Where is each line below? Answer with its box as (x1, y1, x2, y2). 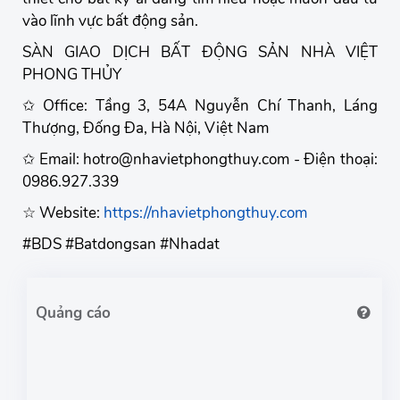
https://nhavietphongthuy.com (104, 203, 307, 223)
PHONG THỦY (22, 64, 121, 85)
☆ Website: (22, 203, 104, 223)
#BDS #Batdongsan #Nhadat (22, 234, 220, 254)
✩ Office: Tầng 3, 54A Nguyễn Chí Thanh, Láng (22, 96, 378, 116)
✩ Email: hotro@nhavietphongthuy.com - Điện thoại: (22, 149, 378, 170)
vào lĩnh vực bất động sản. (22, 11, 198, 31)
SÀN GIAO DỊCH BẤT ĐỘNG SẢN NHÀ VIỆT (22, 42, 378, 62)
